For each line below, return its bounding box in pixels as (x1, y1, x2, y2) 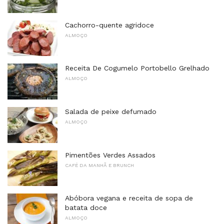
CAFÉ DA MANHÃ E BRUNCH (65, 162, 134, 168)
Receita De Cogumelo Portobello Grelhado (65, 64, 209, 72)
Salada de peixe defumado (65, 107, 156, 115)
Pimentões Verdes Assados (65, 150, 155, 159)
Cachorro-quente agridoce (65, 20, 154, 29)
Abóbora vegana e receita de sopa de (65, 194, 193, 202)
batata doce (65, 203, 107, 212)
